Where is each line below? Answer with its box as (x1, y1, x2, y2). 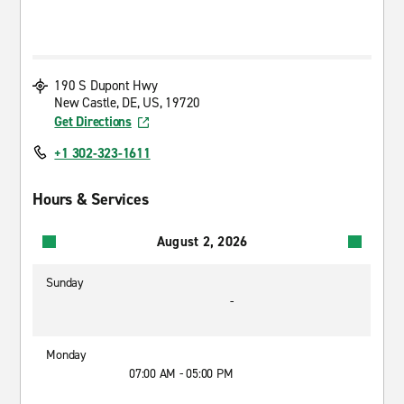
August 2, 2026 (156, 232, 248, 251)
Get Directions (54, 113, 132, 131)
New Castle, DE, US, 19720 (54, 94, 201, 112)
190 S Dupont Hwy (54, 77, 158, 95)
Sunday (46, 274, 84, 291)
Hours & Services (32, 188, 149, 210)
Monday (46, 346, 87, 363)
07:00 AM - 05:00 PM (129, 365, 234, 382)
